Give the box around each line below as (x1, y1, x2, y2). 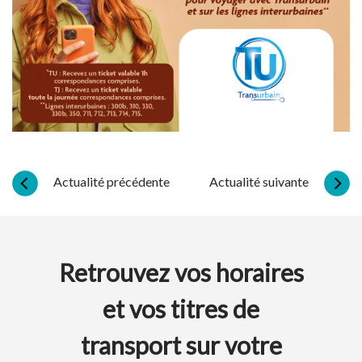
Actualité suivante (209, 174, 309, 190)
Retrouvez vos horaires (58, 258, 304, 287)
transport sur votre (80, 330, 282, 360)
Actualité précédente (53, 174, 170, 190)
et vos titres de (103, 294, 259, 323)
